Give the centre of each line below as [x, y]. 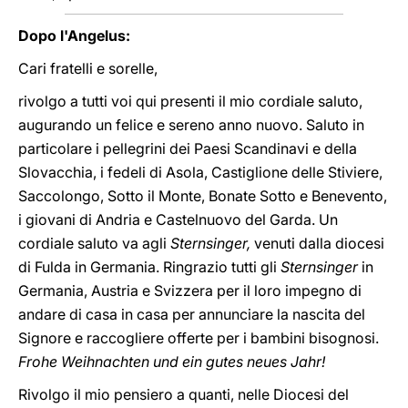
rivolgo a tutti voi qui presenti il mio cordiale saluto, [190, 101]
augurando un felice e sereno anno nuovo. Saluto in [191, 125]
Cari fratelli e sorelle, [88, 68]
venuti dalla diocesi [319, 243]
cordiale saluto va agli [94, 243]
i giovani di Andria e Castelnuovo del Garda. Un [178, 219]
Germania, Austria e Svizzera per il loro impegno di [190, 291]
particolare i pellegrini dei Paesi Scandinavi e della [188, 148]
